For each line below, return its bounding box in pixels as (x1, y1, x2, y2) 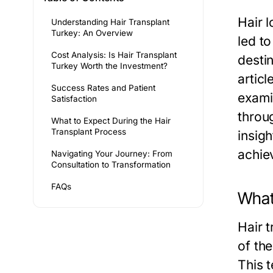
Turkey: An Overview (51, 28, 133, 38)
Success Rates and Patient (51, 83, 155, 93)
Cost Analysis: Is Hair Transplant (51, 50, 177, 60)
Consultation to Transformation (51, 160, 171, 169)
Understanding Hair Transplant (51, 17, 169, 27)
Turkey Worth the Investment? (51, 61, 168, 71)
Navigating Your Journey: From (51, 149, 172, 158)
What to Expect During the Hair (51, 116, 171, 126)
